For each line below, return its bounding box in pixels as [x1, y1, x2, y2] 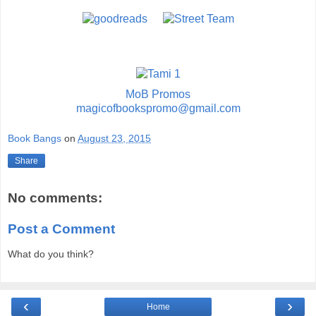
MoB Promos [126, 87, 190, 100]
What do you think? [8, 248, 94, 260]
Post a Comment [8, 221, 115, 236]
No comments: [8, 190, 102, 206]
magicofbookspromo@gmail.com [75, 102, 241, 114]
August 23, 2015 [78, 133, 151, 145]
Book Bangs [8, 133, 61, 145]
